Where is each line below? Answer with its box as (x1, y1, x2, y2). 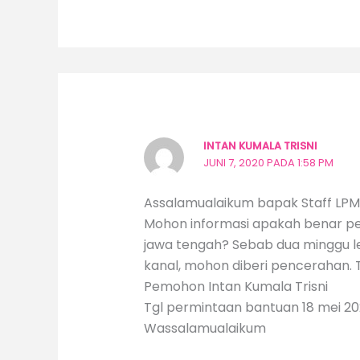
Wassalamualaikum (143, 319, 266, 338)
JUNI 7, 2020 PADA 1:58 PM (202, 154, 333, 170)
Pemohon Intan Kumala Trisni (143, 277, 328, 297)
